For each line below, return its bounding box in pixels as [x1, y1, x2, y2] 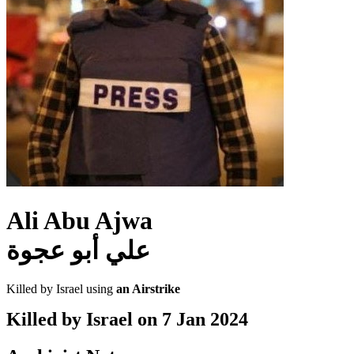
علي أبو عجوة [6, 235, 150, 265]
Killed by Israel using [6, 282, 116, 296]
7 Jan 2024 [162, 309, 248, 330]
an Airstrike [116, 282, 180, 296]
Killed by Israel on [6, 309, 162, 330]
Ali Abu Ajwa [6, 205, 153, 235]
